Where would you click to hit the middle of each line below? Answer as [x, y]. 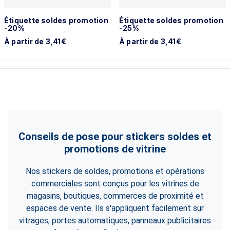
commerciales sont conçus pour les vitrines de [115, 184]
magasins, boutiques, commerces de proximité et [115, 196]
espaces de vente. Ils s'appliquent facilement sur [115, 208]
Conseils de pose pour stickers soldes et [115, 137]
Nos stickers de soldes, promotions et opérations [115, 171]
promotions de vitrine [115, 149]
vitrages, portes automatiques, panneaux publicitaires [115, 221]
